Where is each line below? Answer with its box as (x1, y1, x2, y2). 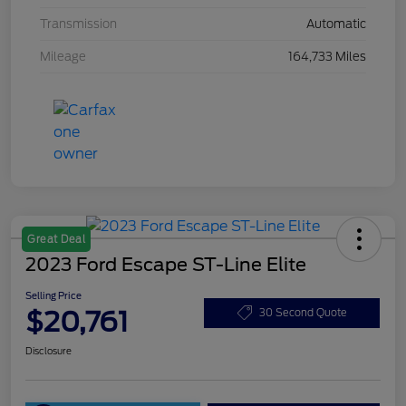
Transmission (40, 17, 117, 32)
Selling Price (25, 290, 82, 302)
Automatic (306, 17, 366, 32)
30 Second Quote (258, 305, 347, 319)
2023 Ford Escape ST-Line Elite (25, 254, 306, 276)
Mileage (40, 50, 86, 64)
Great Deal (27, 233, 85, 246)
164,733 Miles (288, 50, 366, 64)
